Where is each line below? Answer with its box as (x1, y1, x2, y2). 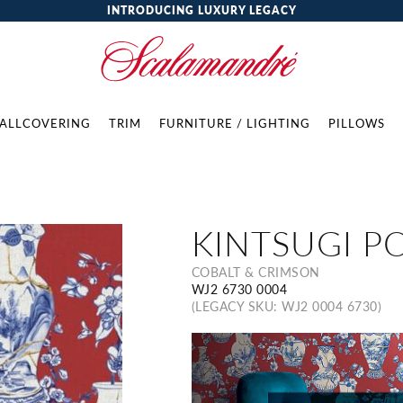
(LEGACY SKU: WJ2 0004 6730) (191, 297, 382, 315)
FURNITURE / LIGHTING (159, 114, 310, 131)
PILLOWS (328, 114, 385, 131)
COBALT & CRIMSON (191, 263, 320, 281)
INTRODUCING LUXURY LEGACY (106, 3, 297, 18)
